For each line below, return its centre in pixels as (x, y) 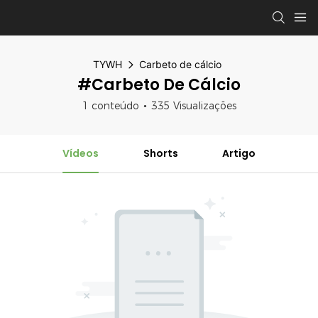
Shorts (160, 153)
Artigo (239, 153)
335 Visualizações (193, 106)
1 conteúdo (110, 106)
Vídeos (80, 153)
